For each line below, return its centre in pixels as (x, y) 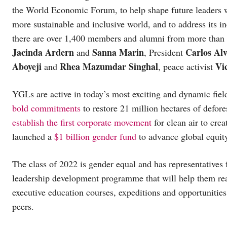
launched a (33, 136)
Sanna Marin (117, 52)
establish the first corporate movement (82, 122)
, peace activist (187, 66)
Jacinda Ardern (44, 52)
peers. (23, 206)
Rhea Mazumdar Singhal (109, 66)
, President (165, 52)
